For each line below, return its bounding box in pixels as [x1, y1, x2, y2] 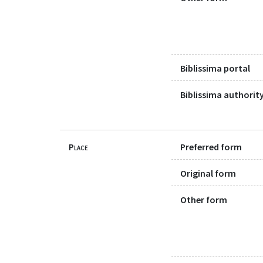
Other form [180, 194, 227, 205]
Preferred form [180, 140, 242, 153]
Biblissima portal [180, 62, 250, 75]
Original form [180, 167, 236, 179]
